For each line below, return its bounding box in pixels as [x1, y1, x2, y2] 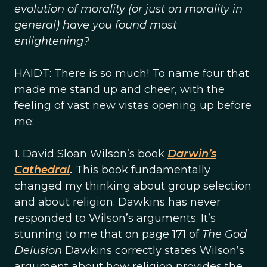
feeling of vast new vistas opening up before [14, 99, 252, 112]
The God [202, 228, 247, 241]
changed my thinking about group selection [14, 179, 252, 193]
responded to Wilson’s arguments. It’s [14, 212, 216, 225]
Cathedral [14, 163, 70, 176]
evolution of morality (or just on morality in [14, 2, 243, 15]
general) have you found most [14, 18, 177, 32]
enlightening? [14, 35, 89, 48]
